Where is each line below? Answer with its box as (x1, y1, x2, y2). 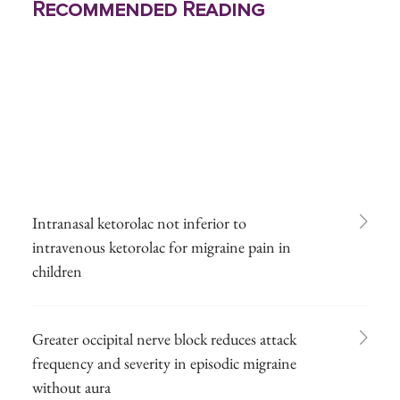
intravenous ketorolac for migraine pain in (32, 236, 291, 257)
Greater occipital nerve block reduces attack (32, 328, 296, 349)
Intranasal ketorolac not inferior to (32, 212, 246, 233)
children (32, 260, 82, 281)
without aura (32, 376, 111, 397)
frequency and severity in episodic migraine (32, 352, 296, 373)
